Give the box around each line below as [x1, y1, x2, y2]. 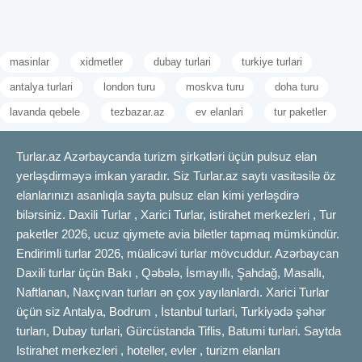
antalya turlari [10, 80, 73, 93]
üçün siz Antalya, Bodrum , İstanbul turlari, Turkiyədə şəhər [16, 304, 326, 318]
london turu [103, 80, 155, 93]
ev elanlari [196, 105, 243, 118]
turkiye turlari [242, 55, 302, 68]
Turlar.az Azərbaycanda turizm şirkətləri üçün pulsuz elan [16, 149, 317, 163]
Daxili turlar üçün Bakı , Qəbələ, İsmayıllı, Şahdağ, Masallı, [16, 265, 325, 280]
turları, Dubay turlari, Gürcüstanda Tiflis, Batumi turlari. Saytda [16, 323, 341, 338]
